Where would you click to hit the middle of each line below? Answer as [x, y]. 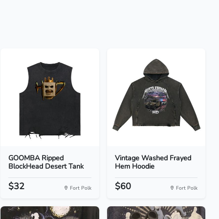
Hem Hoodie [134, 166]
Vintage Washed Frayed [153, 158]
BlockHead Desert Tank [46, 166]
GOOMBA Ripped [36, 158]
